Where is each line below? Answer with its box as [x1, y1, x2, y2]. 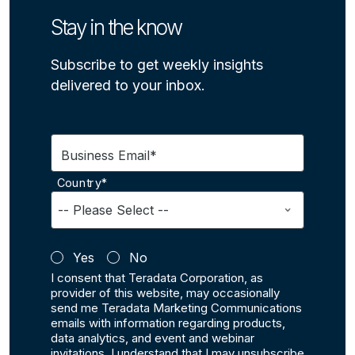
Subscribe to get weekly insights [51, 56, 263, 73]
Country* [57, 176, 108, 190]
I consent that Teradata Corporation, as [51, 270, 263, 285]
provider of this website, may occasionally [51, 285, 280, 300]
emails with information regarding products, [51, 315, 285, 330]
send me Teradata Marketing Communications [51, 300, 302, 315]
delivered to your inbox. [51, 77, 205, 94]
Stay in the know [51, 15, 181, 40]
